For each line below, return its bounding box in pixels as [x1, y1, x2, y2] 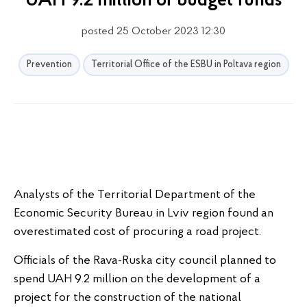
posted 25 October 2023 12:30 [82, 26, 225, 37]
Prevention [26, 60, 72, 70]
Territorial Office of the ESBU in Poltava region [90, 60, 281, 70]
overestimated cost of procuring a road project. [14, 225, 261, 238]
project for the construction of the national [14, 291, 241, 304]
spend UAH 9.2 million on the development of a [14, 273, 260, 286]
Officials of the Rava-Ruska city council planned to [14, 254, 276, 267]
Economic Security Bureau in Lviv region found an [14, 207, 273, 220]
